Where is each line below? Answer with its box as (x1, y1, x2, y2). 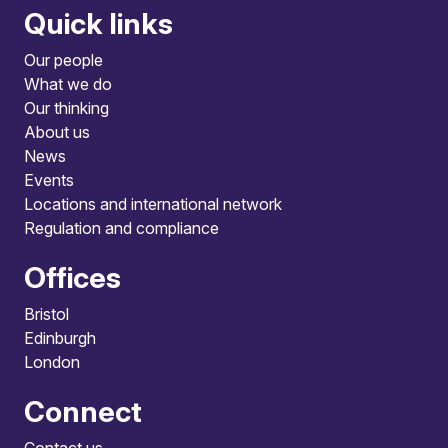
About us (24, 121, 90, 142)
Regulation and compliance (24, 217, 219, 238)
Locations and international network (24, 193, 282, 214)
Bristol (24, 303, 69, 324)
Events (24, 169, 74, 190)
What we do (24, 73, 112, 94)
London (24, 351, 80, 372)
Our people (24, 49, 103, 70)
